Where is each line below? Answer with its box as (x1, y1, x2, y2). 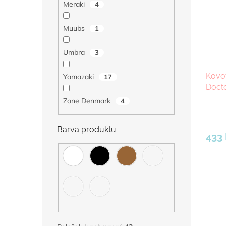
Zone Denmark (63, 96, 112, 106)
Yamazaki (63, 72, 96, 82)
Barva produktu (57, 124, 116, 134)
